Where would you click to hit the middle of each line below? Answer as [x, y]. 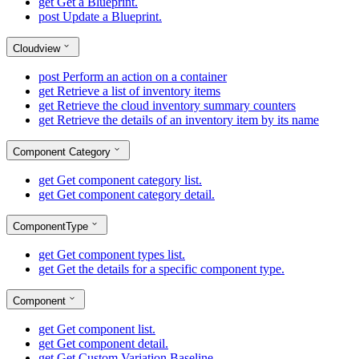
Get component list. [106, 329]
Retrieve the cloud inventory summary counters [176, 105]
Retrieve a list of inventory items [139, 91]
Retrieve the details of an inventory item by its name [188, 120]
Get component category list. [129, 180]
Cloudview [36, 48]
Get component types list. [121, 254]
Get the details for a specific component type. [171, 269]
